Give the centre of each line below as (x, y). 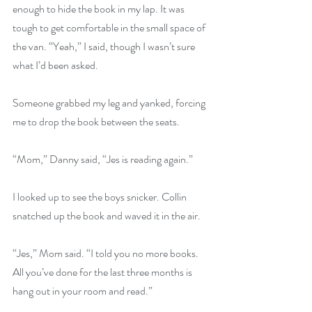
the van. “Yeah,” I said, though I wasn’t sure (105, 47)
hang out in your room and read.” (83, 291)
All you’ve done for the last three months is (103, 272)
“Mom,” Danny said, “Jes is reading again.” (103, 159)
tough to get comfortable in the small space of (110, 28)
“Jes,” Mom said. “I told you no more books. (107, 253)
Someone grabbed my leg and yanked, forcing (110, 103)
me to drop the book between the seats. (96, 122)
